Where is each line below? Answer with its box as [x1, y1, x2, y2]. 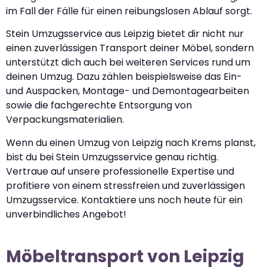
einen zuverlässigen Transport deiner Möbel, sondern [6, 41, 254, 55]
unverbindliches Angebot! [6, 207, 126, 221]
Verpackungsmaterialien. [6, 113, 124, 127]
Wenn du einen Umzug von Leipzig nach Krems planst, [6, 135, 256, 150]
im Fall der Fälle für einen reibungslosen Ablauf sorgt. [6, 4, 252, 18]
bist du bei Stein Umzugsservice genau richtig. [6, 150, 218, 164]
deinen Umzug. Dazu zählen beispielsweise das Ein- [6, 70, 242, 84]
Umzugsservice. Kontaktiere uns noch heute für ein [6, 193, 243, 207]
